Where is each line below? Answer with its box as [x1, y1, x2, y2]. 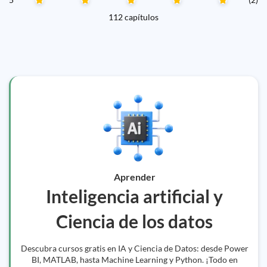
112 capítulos [108, 12, 159, 22]
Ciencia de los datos [56, 210, 213, 232]
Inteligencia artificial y [46, 185, 223, 207]
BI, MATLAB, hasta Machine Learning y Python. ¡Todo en [31, 254, 238, 265]
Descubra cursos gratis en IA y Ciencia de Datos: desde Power [20, 243, 249, 253]
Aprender [113, 171, 156, 182]
